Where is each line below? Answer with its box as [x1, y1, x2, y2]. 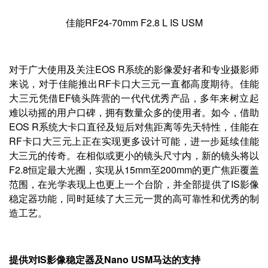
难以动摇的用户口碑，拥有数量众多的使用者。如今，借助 [9, 105, 259, 119]
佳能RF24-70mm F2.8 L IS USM [65, 15, 203, 29]
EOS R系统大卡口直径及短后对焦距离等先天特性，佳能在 [9, 119, 259, 133]
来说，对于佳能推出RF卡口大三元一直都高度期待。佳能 [9, 76, 259, 90]
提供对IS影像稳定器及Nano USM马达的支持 [9, 252, 200, 266]
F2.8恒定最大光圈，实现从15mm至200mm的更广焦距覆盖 [9, 162, 259, 176]
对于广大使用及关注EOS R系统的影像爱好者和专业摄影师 [9, 62, 259, 76]
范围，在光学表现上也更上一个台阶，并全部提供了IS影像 [9, 176, 259, 191]
